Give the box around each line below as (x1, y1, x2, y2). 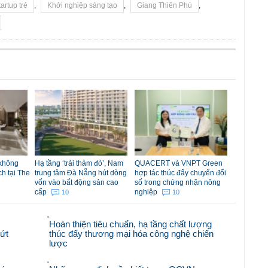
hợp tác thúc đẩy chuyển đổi (135, 169, 226, 178)
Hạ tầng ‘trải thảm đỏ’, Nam (35, 159, 123, 168)
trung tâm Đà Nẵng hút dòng (35, 169, 127, 178)
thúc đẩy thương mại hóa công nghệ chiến (49, 229, 214, 239)
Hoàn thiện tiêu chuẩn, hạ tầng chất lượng (49, 219, 212, 230)
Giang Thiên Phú (137, 1, 192, 10)
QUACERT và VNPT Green (135, 159, 223, 168)
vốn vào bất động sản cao (35, 178, 118, 187)
